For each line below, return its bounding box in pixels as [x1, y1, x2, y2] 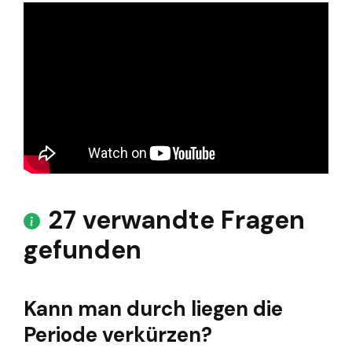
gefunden [24, 233, 141, 267]
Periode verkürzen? [24, 321, 212, 349]
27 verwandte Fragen [48, 203, 305, 237]
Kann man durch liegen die [24, 295, 283, 323]
